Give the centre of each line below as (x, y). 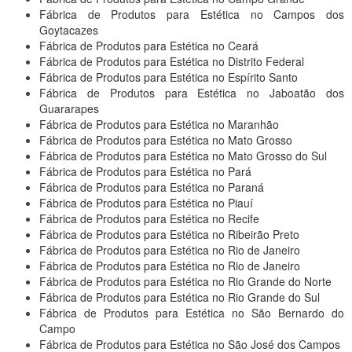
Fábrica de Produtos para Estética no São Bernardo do (192, 313)
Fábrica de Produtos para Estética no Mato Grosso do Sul (183, 156)
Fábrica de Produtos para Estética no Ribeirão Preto (169, 235)
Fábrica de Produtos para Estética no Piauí (146, 203)
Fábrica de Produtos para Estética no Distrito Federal (172, 62)
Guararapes (69, 109)
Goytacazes (69, 30)
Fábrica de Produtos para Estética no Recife (149, 219)
